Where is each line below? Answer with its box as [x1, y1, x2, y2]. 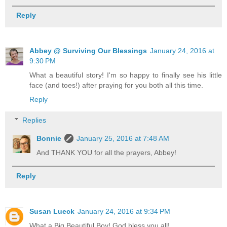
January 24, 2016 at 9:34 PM [78, 207, 170, 215]
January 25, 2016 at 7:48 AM [77, 134, 170, 143]
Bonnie [36, 134, 62, 143]
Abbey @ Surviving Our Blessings [29, 46, 147, 55]
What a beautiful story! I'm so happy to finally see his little [29, 70, 222, 79]
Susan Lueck [29, 207, 74, 215]
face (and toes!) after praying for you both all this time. [29, 81, 203, 89]
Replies [22, 116, 47, 125]
